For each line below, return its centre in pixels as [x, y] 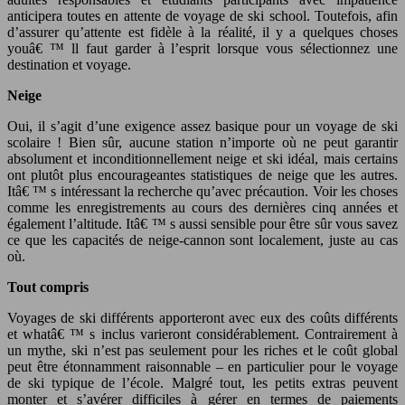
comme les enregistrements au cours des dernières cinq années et [202, 207]
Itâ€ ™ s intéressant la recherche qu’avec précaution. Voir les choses [202, 191]
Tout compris [48, 287]
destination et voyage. [69, 64]
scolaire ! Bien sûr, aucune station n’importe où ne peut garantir [202, 142]
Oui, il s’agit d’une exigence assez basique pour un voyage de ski [202, 126]
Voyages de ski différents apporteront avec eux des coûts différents [202, 317]
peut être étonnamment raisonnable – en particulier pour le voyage [202, 366]
